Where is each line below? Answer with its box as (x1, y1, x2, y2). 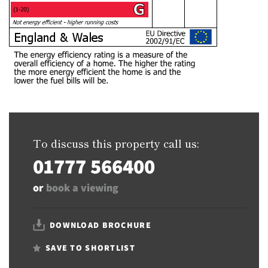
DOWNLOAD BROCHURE (50, 219, 151, 230)
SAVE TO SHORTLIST (45, 242, 135, 253)
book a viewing (46, 180, 118, 194)
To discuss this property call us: (33, 135, 199, 151)
